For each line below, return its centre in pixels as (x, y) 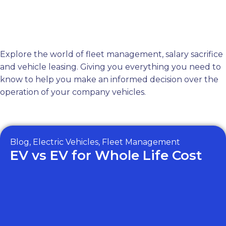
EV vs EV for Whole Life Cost (106, 155)
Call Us (38, 39)
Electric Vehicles (66, 142)
